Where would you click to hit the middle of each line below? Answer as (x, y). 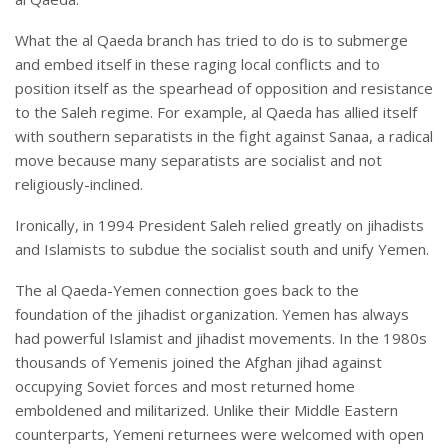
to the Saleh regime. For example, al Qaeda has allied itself (216, 112)
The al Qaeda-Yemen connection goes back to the (187, 290)
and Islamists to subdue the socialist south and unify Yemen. (222, 249)
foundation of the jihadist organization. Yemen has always (212, 314)
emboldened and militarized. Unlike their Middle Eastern (206, 410)
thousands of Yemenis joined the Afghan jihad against (198, 362)
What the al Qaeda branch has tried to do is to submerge (211, 40)
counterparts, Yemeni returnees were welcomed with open (219, 434)
